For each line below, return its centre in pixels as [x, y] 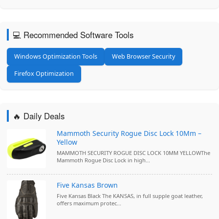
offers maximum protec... [89, 203]
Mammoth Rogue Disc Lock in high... [103, 160]
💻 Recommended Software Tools [73, 35]
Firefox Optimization [44, 74]
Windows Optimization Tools [56, 57]
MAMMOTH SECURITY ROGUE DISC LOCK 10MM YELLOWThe [133, 153]
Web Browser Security [144, 57]
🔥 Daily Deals [39, 116]
